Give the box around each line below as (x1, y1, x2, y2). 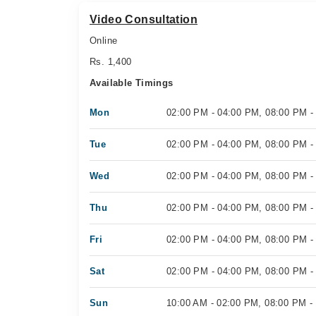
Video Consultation (90, 13, 198, 25)
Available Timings (90, 78, 174, 88)
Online (90, 35, 118, 46)
